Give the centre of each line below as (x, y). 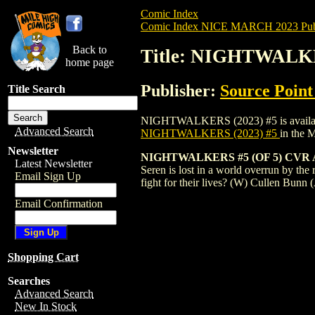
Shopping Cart (43, 257)
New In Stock (46, 306)
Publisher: (180, 90)
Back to (90, 50)
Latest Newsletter (53, 163)
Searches (29, 281)
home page (90, 62)
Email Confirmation (59, 204)
